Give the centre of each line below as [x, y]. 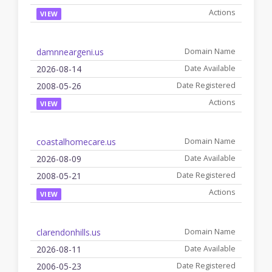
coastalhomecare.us [76, 142]
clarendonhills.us [69, 232]
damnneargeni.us [70, 52]
